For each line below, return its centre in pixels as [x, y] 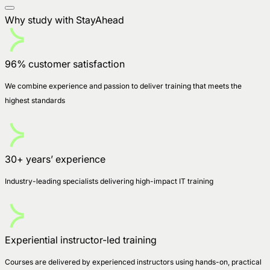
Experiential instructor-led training [81, 240]
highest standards [35, 100]
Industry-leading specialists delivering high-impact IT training [111, 181]
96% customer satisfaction [65, 64]
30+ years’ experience [55, 159]
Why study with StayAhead [64, 20]
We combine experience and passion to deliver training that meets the [123, 86]
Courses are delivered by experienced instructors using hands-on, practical [133, 262]
